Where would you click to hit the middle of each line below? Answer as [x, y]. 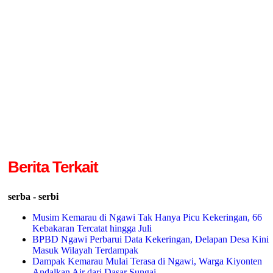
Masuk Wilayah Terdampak [85, 250]
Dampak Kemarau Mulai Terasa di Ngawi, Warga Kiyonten [147, 261]
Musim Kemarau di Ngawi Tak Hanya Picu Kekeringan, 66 [147, 218]
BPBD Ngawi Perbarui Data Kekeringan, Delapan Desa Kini [150, 239]
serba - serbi [33, 197]
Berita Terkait [53, 167]
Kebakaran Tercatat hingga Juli [92, 229]
